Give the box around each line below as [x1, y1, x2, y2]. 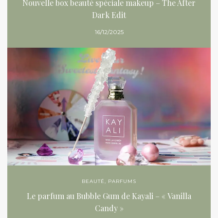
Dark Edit [92, 9, 126, 20]
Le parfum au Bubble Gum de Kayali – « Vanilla [27, 190, 191, 201]
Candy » [94, 202, 124, 213]
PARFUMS [108, 178, 136, 184]
